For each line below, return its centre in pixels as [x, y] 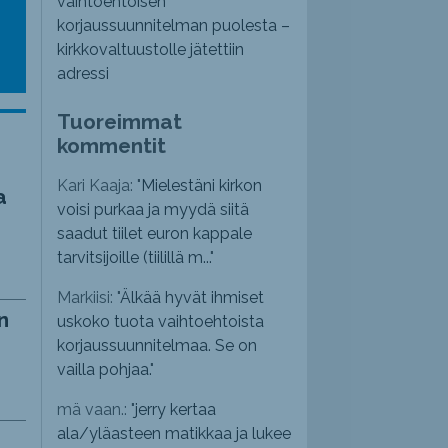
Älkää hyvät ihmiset [192, 298]
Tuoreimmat [120, 122]
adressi [83, 74]
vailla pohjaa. [104, 370]
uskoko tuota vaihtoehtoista [161, 322]
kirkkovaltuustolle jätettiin [151, 50]
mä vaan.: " [96, 410]
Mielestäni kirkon [202, 186]
